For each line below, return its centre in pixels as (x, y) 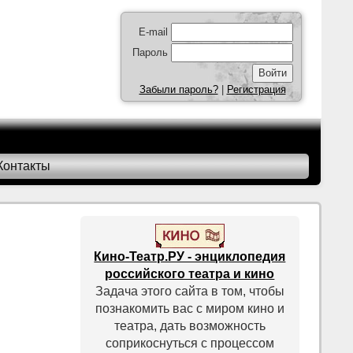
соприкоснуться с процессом (190, 343)
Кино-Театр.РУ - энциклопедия (190, 256)
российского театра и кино (190, 274)
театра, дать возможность (190, 326)
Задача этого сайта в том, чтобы (190, 291)
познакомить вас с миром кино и (190, 308)
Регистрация (256, 89)
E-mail (153, 32)
